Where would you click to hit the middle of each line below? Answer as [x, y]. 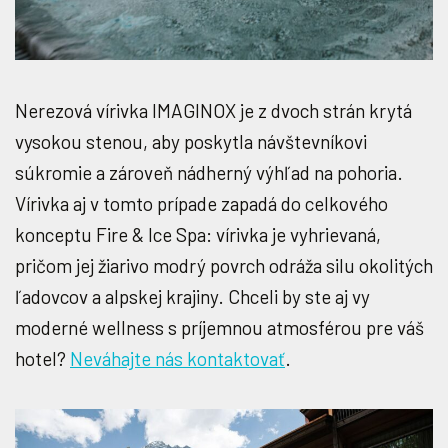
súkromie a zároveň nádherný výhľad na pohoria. [209, 172]
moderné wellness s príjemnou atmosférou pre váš [219, 327]
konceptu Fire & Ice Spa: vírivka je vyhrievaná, [198, 234]
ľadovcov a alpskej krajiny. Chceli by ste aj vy [192, 296]
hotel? [42, 358]
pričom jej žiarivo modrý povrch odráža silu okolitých [224, 265]
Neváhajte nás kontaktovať [177, 358]
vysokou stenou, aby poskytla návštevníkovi [191, 141]
